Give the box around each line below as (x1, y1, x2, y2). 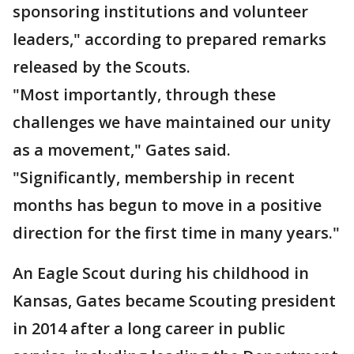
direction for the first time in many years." (13, 222, 340, 244)
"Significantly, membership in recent (13, 167, 295, 189)
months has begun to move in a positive (13, 194, 322, 217)
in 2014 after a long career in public (13, 318, 285, 340)
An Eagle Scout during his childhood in (13, 262, 309, 284)
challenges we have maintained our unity (13, 111, 331, 134)
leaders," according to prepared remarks (13, 28, 326, 51)
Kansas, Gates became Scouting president (13, 290, 336, 312)
